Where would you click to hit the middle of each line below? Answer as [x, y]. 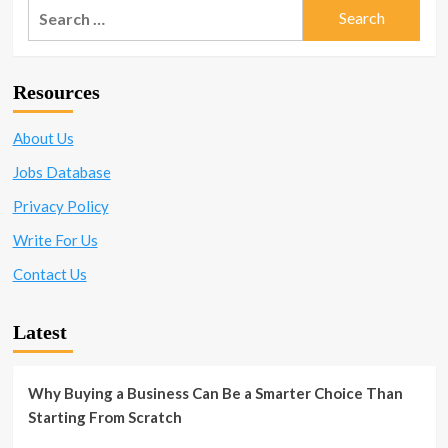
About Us [43, 137]
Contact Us [49, 273]
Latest [39, 331]
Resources [56, 91]
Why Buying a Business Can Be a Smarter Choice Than [215, 392]
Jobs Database [61, 171]
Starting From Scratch [104, 416]
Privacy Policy [60, 205]
